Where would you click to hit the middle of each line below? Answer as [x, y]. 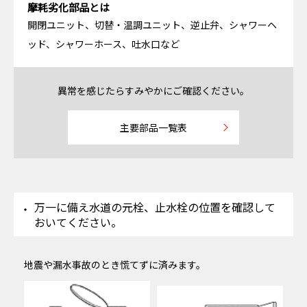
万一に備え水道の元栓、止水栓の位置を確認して [155, 207]
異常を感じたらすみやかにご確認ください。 [153, 91]
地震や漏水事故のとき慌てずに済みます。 [115, 265]
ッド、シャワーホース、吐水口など [103, 44]
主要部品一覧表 [153, 128]
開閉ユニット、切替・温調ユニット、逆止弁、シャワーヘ [152, 25]
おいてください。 [78, 222]
